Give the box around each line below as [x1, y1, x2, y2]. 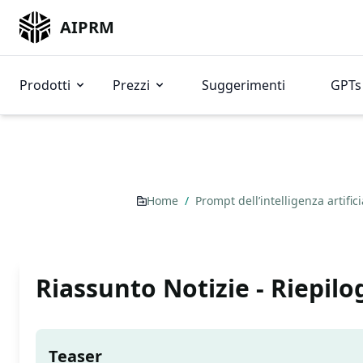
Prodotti [19, 76, 70, 94]
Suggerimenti [202, 76, 285, 94]
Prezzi [113, 76, 150, 94]
